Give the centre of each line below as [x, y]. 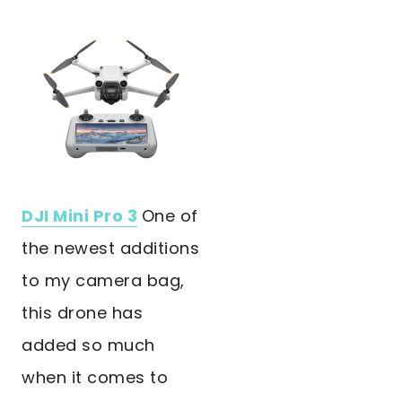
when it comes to [95, 378]
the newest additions [110, 249]
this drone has [82, 313]
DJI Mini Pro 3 [79, 216]
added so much [88, 345]
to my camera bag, [103, 281]
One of [170, 216]
